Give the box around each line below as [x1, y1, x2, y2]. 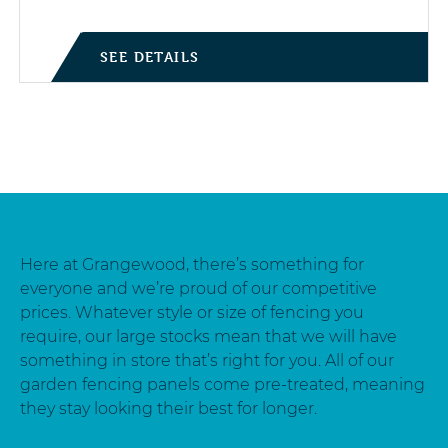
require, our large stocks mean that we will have [20, 327, 397, 346]
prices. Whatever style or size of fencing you [20, 303, 364, 322]
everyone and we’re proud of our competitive [20, 279, 377, 298]
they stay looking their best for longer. [20, 399, 317, 418]
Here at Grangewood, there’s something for [20, 255, 364, 274]
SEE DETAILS [100, 48, 200, 65]
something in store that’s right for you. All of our [20, 351, 394, 370]
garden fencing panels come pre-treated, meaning [20, 375, 425, 394]
